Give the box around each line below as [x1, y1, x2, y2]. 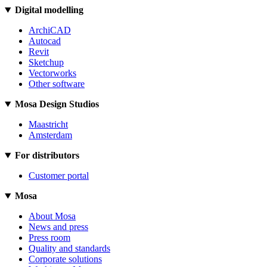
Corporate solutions [29, 254, 102, 265]
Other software [29, 79, 85, 89]
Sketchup [29, 57, 64, 68]
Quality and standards [29, 243, 110, 254]
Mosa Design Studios [14, 99, 99, 110]
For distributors [14, 150, 79, 161]
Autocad [29, 36, 61, 46]
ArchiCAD [29, 25, 71, 36]
